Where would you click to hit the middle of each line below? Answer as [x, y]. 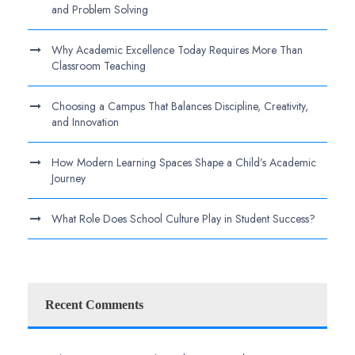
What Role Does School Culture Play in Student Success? [183, 218]
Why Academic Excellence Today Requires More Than [177, 50]
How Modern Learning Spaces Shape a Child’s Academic [184, 162]
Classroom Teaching [99, 65]
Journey [69, 178]
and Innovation [85, 122]
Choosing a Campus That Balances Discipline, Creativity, [180, 106]
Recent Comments [94, 304]
